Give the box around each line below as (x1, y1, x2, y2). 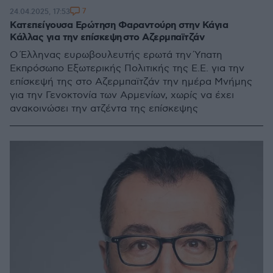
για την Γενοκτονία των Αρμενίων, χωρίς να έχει (10, 90, 234, 101)
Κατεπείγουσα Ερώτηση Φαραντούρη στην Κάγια (10, 19, 228, 32)
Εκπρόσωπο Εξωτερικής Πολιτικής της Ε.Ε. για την (10, 63, 244, 74)
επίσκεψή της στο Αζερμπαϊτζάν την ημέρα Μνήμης (10, 76, 252, 88)
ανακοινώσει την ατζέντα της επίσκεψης (10, 103, 198, 115)
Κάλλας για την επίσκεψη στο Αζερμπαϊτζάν (10, 31, 204, 44)
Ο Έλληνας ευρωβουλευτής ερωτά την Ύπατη (10, 49, 222, 61)
